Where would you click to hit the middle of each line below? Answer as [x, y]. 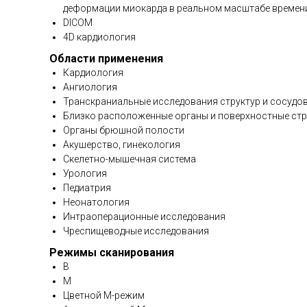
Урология [85, 174]
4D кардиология [99, 37]
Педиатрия [87, 188]
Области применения [106, 59]
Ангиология [90, 87]
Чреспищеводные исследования [136, 231]
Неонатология [96, 202]
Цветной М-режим [104, 296]
